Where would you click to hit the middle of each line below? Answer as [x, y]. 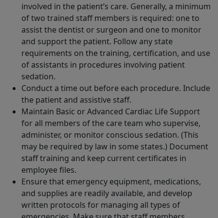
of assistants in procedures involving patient [103, 65]
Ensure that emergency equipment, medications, [111, 182]
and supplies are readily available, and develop [107, 193]
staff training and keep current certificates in [104, 158]
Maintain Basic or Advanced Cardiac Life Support [111, 112]
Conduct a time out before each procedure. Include [116, 88]
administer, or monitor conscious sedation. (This [110, 135]
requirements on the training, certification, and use [116, 53]
